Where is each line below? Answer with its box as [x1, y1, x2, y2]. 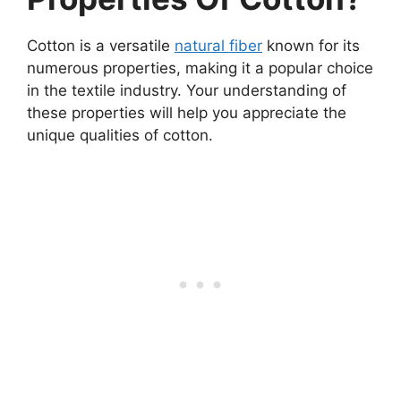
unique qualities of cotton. [27, 126, 213, 145]
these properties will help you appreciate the [27, 104, 346, 123]
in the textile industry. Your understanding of [27, 81, 346, 100]
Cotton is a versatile [27, 37, 175, 55]
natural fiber [175, 37, 262, 55]
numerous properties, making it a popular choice [27, 59, 373, 78]
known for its [262, 37, 360, 55]
